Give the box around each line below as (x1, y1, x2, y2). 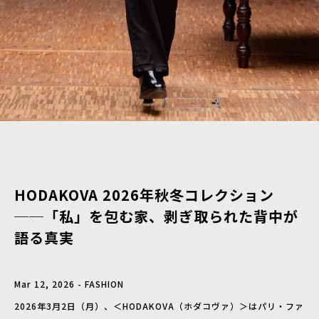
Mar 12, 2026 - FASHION (14, 277, 124, 290)
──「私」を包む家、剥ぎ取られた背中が (14, 205, 298, 226)
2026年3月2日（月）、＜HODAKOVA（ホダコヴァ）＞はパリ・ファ (14, 299, 304, 312)
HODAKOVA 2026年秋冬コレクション (14, 184, 274, 205)
